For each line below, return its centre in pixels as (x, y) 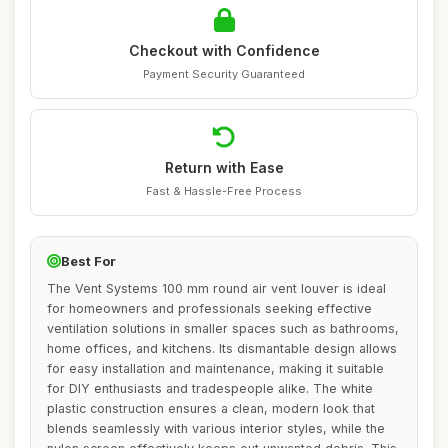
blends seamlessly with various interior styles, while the (216, 428)
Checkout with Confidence (224, 50)
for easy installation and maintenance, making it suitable (215, 368)
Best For (88, 261)
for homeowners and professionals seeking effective (209, 308)
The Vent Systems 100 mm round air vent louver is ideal (216, 288)
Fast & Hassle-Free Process (224, 191)
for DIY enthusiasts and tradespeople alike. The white (210, 388)
